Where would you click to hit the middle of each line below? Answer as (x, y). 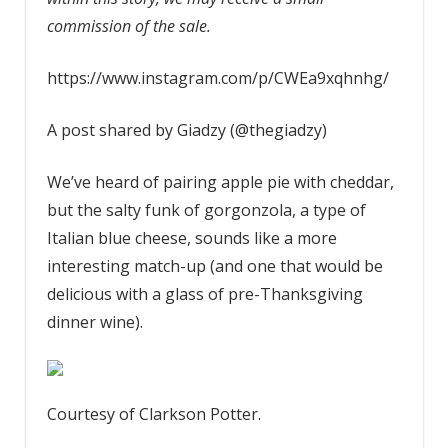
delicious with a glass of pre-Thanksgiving (204, 293)
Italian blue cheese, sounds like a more (191, 237)
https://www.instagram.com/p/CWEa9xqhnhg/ (217, 77)
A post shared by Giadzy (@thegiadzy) (186, 129)
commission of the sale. (130, 25)
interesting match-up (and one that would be (214, 265)
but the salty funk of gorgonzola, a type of (206, 209)
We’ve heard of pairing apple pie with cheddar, (220, 181)
